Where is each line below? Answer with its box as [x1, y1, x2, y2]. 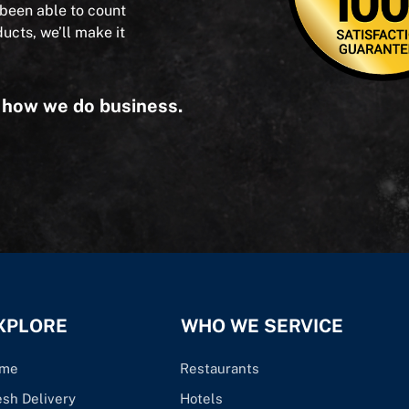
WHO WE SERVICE [180, 315, 343, 338]
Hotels [179, 391, 223, 407]
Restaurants [179, 361, 259, 377]
